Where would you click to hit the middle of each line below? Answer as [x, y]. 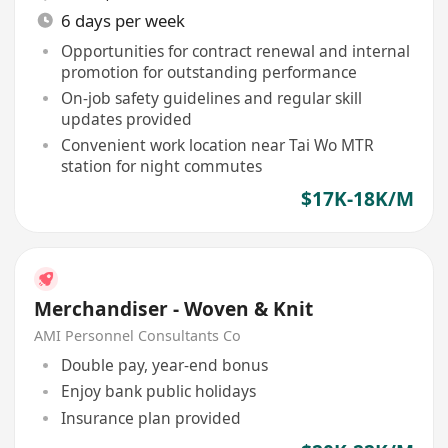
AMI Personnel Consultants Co [138, 336]
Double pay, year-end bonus [164, 365]
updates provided [126, 118]
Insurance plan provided [150, 417]
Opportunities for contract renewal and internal [235, 51]
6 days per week [122, 20]
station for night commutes [161, 165]
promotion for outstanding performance [208, 72]
